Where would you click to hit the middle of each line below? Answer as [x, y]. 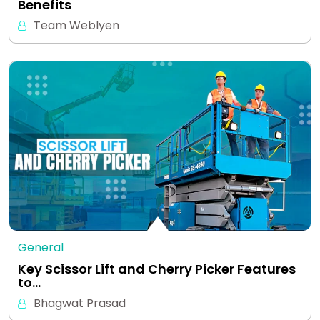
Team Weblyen [76, 25]
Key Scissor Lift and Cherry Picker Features [157, 269]
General [41, 247]
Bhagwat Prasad [80, 303]
